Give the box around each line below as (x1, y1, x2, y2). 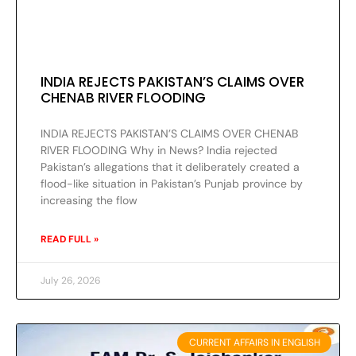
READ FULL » (41, 232, 99, 246)
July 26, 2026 (41, 273, 101, 287)
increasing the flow (41, 192, 137, 207)
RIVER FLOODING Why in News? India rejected (41, 142, 277, 157)
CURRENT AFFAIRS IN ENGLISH (188, 335, 320, 349)
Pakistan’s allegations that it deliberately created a (41, 159, 300, 174)
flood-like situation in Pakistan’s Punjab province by (41, 176, 303, 191)
